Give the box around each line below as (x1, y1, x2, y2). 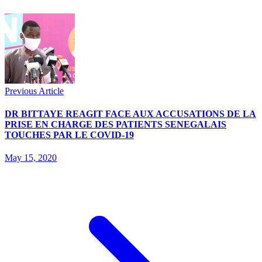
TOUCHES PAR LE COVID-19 (5, 130, 134, 140)
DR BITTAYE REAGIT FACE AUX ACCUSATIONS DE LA (5, 109, 256, 119)
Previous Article (5, 85, 64, 96)
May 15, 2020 (5, 153, 57, 163)
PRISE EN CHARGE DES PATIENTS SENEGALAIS (5, 119, 226, 130)
